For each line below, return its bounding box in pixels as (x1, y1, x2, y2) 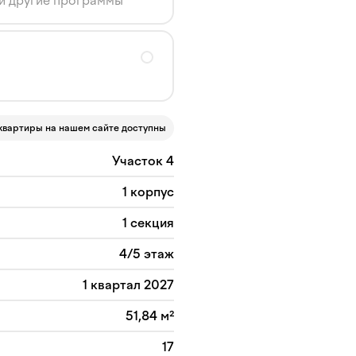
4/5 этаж (119, 246, 174, 261)
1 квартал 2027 (83, 277, 174, 292)
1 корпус (122, 184, 174, 199)
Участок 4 (112, 153, 174, 168)
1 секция (122, 215, 174, 230)
